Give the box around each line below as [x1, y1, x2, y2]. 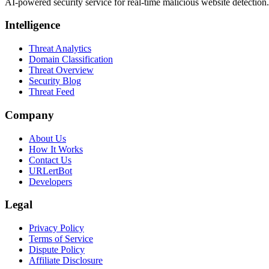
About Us [29, 133, 66, 144]
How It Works [29, 144, 83, 154]
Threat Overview [29, 65, 94, 76]
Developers [29, 176, 72, 187]
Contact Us [29, 154, 71, 165]
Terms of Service [29, 234, 93, 244]
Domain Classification [29, 54, 113, 65]
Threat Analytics [29, 43, 91, 54]
